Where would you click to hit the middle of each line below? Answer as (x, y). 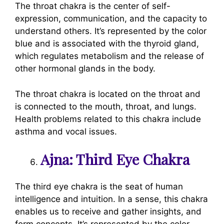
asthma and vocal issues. (66, 131)
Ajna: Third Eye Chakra (115, 159)
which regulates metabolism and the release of (109, 56)
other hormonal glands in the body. (86, 68)
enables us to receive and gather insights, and (108, 211)
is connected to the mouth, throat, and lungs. (106, 106)
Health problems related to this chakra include (108, 119)
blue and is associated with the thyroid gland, (107, 43)
